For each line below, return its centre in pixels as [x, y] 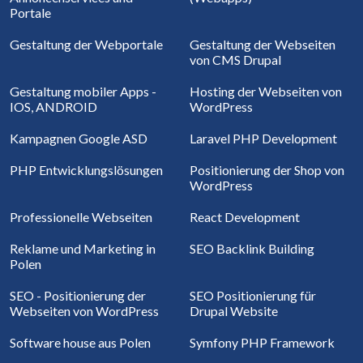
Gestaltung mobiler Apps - [83, 92]
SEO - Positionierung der [78, 296]
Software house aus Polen [80, 343]
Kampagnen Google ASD [79, 139]
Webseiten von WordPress [84, 311]
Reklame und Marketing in [83, 249]
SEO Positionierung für [253, 296]
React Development [245, 217]
